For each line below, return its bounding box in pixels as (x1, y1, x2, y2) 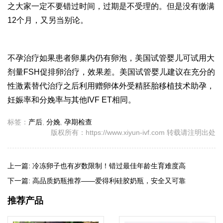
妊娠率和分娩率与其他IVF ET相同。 (7, 96, 136, 105)
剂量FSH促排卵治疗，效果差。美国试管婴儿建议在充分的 (7, 68, 215, 77)
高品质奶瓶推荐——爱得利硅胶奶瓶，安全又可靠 (32, 177, 186, 185)
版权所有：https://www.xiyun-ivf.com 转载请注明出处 (51, 128, 216, 137)
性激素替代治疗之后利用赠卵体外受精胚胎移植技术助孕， (7, 82, 215, 91)
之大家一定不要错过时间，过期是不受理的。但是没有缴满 (7, 2, 215, 11)
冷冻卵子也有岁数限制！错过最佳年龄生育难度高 (32, 162, 186, 170)
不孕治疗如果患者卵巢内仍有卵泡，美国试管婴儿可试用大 (7, 54, 215, 63)
